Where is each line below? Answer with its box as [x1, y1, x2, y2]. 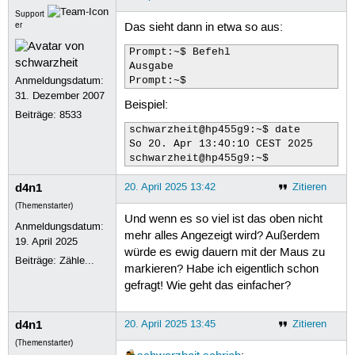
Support [15, 9, 45, 19]
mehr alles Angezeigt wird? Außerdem [124, 229, 320, 244]
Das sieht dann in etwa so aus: [124, 21, 283, 36]
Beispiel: [124, 97, 168, 113]
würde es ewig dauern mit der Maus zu [124, 246, 325, 261]
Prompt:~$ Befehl [128, 47, 231, 59]
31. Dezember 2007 [15, 89, 105, 102]
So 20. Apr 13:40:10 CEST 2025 [128, 138, 313, 150]
